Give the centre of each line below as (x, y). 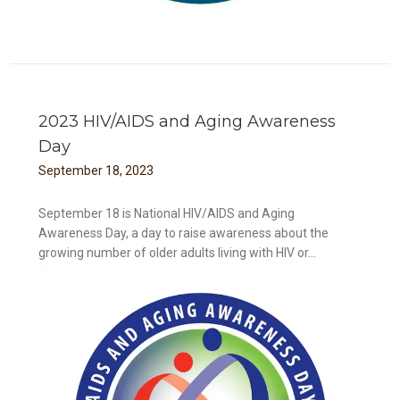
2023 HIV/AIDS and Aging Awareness (187, 122)
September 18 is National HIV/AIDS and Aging (167, 214)
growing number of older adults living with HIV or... (178, 253)
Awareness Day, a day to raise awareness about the (184, 233)
